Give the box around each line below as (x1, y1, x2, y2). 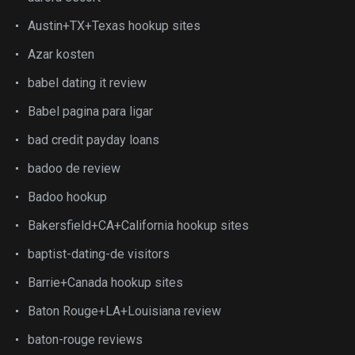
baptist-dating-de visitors (28, 246, 170, 261)
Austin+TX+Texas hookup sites (28, 18, 200, 33)
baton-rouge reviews (28, 332, 143, 347)
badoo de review (28, 161, 120, 176)
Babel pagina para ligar (28, 104, 153, 119)
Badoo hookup (28, 189, 107, 204)
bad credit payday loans (28, 132, 159, 147)
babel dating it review (28, 75, 147, 90)
